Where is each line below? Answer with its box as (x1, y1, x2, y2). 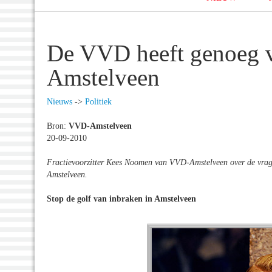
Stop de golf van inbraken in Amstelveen (47, 194, 196, 203)
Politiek (85, 97, 112, 106)
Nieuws (47, 97, 72, 106)
